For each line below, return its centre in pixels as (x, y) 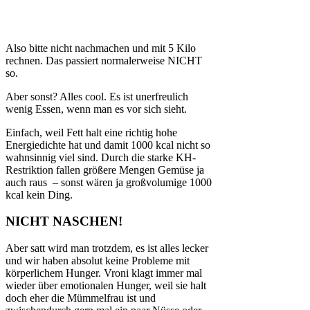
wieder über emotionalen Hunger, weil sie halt (106, 286)
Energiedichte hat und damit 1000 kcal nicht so (108, 145)
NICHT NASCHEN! (64, 221)
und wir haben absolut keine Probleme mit (98, 261)
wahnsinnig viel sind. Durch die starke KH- (101, 157)
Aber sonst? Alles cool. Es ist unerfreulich (97, 96)
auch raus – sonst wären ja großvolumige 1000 (109, 182)
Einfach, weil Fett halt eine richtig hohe (91, 132)
